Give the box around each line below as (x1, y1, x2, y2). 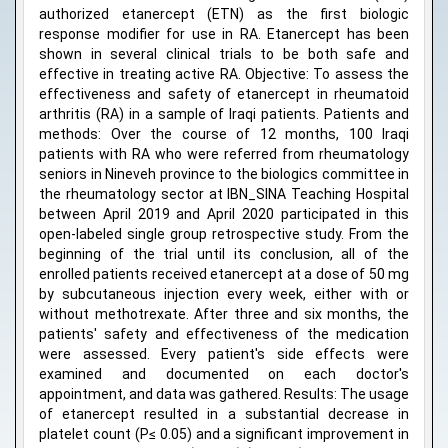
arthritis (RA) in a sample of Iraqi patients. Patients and (39, 106, 409, 123)
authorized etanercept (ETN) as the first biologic (39, 6, 409, 23)
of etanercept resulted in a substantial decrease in (39, 406, 409, 423)
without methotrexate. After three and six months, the (39, 306, 409, 323)
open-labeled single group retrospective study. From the (39, 226, 409, 243)
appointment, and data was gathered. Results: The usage (39, 386, 409, 403)
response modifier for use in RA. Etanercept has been (39, 26, 409, 43)
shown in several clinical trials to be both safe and (39, 46, 409, 63)
